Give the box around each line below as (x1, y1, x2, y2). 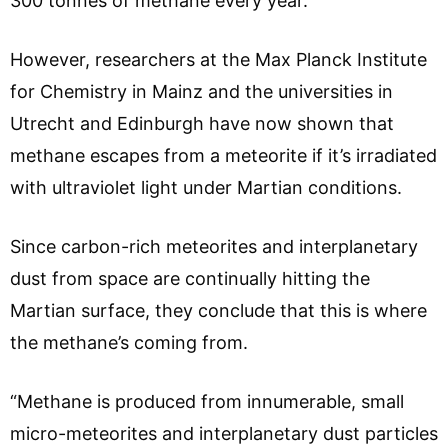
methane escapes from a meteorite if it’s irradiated (10, 144, 437, 166)
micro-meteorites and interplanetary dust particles (10, 422, 438, 444)
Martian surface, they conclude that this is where (10, 299, 427, 321)
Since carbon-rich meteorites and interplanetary (10, 235, 418, 257)
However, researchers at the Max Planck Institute (10, 48, 427, 70)
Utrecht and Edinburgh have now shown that (10, 112, 394, 134)
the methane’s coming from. (10, 331, 248, 353)
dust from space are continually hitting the (10, 267, 370, 289)
